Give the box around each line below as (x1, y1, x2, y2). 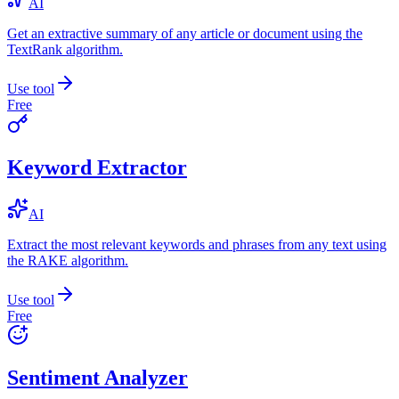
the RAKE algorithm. (7, 252, 128, 268)
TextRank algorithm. (7, 41, 123, 57)
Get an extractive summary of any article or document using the (7, 25, 362, 41)
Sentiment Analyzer (7, 366, 188, 390)
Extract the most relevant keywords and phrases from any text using (7, 236, 387, 252)
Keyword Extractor (7, 155, 187, 179)
